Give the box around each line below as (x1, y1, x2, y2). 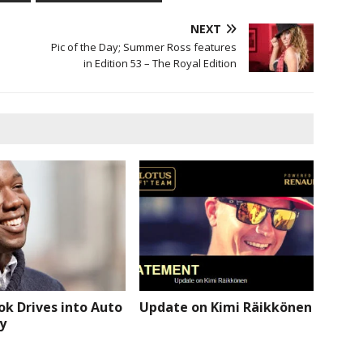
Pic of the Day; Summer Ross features (51, 39, 237, 54)
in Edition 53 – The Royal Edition (83, 55, 237, 70)
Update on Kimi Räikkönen (139, 297, 313, 316)
